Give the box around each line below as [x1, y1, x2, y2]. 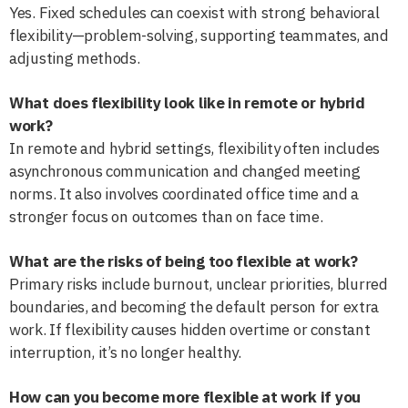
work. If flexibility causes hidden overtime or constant [9, 319, 371, 340]
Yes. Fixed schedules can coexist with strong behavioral [9, 2, 380, 23]
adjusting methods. [9, 47, 140, 68]
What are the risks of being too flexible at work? [9, 250, 358, 271]
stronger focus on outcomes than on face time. [9, 206, 323, 227]
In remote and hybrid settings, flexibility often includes [9, 138, 380, 158]
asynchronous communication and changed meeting [9, 160, 361, 181]
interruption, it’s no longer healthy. [9, 342, 241, 362]
